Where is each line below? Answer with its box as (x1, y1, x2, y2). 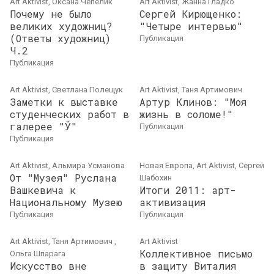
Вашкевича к (10, 183, 76, 196)
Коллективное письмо (139, 247, 253, 260)
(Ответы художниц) (10, 32, 111, 45)
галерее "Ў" (10, 120, 77, 133)
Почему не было (10, 7, 92, 20)
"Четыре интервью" (139, 20, 243, 32)
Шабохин (139, 173, 172, 182)
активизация (139, 196, 206, 209)
